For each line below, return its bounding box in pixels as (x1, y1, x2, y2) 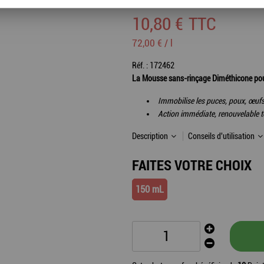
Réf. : (132, 60, 150, 70)
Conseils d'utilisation (188, 131, 256, 141)
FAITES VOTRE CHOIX (132, 155, 252, 174)
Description (132, 131, 170, 141)
